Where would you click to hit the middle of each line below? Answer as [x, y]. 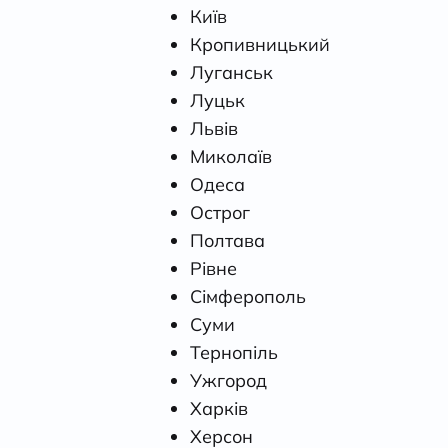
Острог [220, 212]
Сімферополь [248, 296]
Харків [219, 408]
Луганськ [231, 72]
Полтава [227, 240]
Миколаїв [231, 156]
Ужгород [228, 380]
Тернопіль [234, 352]
